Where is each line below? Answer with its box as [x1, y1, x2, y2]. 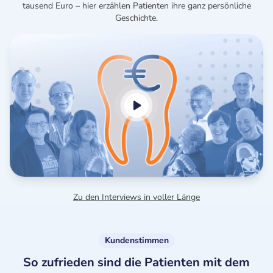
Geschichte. [115, 12, 158, 24]
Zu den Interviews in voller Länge [73, 191, 200, 204]
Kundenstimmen [104, 235, 169, 247]
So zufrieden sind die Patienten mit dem [23, 254, 250, 271]
